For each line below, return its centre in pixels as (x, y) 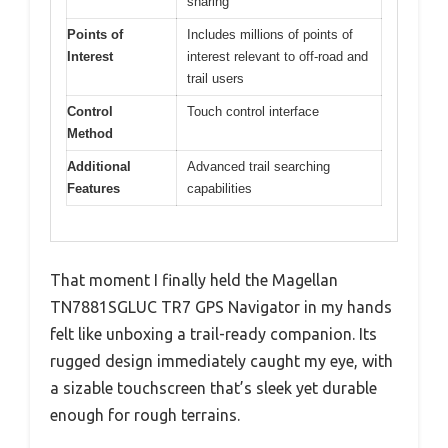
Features (93, 189)
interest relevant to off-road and (277, 57)
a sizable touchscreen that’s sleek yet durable (213, 387)
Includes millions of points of (270, 35)
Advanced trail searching (258, 167)
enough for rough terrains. (145, 414)
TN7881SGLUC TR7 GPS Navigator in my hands (221, 306)
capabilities (219, 189)
